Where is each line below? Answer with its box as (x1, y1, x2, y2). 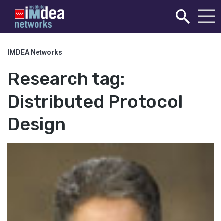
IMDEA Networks (7, 48, 62, 56)
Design (7, 113, 66, 135)
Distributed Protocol (7, 91, 183, 112)
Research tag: (7, 68, 125, 89)
